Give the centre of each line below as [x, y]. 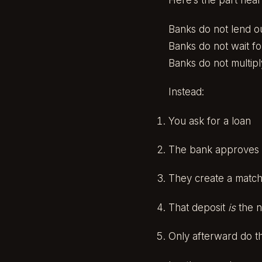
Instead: [186, 92]
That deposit [198, 207]
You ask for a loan [210, 121]
